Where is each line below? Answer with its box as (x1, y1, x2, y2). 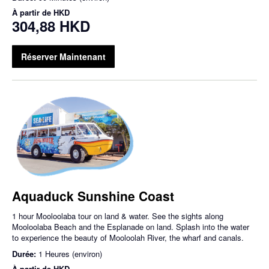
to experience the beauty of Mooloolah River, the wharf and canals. (12, 232, 244, 244)
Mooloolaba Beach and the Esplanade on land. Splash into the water (12, 221, 249, 233)
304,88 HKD (12, 15, 90, 36)
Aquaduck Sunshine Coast (12, 187, 174, 205)
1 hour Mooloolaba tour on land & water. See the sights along (12, 210, 223, 222)
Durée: (12, 248, 38, 260)
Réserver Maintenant (21, 50, 106, 62)
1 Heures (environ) (38, 248, 102, 260)
